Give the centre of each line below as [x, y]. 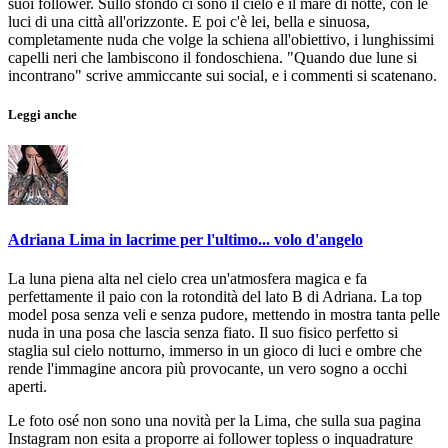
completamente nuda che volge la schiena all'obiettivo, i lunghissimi [221, 40]
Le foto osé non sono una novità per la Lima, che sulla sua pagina [214, 420]
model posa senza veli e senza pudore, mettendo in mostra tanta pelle [224, 314]
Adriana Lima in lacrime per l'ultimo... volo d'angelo [185, 239]
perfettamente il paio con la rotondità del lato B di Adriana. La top [215, 296]
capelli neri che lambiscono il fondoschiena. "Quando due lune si [212, 58]
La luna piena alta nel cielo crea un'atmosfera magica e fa [187, 278]
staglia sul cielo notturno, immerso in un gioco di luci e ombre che [215, 350]
